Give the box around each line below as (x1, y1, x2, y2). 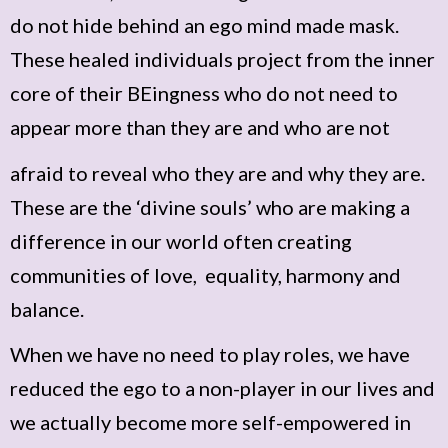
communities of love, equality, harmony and (10, 262, 401, 287)
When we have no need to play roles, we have (10, 342, 410, 367)
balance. (10, 296, 84, 321)
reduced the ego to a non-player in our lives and (10, 376, 435, 401)
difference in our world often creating (10, 228, 352, 253)
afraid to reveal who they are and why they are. (10, 160, 425, 185)
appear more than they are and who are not (10, 115, 390, 140)
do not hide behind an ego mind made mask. (10, 13, 399, 38)
